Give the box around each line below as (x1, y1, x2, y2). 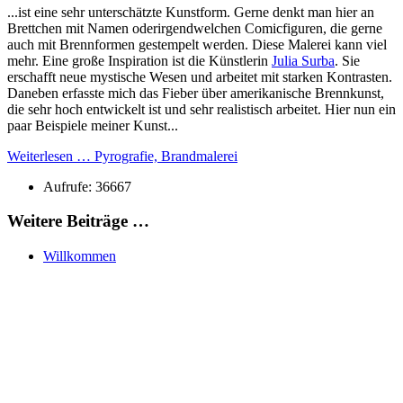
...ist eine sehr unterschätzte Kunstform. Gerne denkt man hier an (7, 4, 374, 20)
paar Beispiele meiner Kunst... (7, 117, 178, 133)
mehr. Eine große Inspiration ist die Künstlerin (7, 52, 272, 68)
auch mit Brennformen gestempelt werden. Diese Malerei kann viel (7, 36, 387, 52)
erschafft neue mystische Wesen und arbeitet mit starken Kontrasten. (7, 68, 392, 85)
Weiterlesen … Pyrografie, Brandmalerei (7, 148, 237, 164)
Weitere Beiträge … (7, 211, 149, 231)
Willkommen (43, 248, 116, 264)
